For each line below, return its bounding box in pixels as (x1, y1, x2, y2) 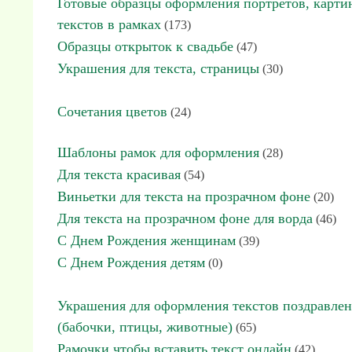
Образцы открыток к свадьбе (57, 38, 233, 54)
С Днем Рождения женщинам (57, 233, 236, 248)
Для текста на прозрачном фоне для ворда (57, 211, 313, 226)
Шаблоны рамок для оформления (57, 145, 259, 160)
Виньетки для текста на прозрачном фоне (57, 189, 310, 204)
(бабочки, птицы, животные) (57, 319, 233, 335)
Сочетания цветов (57, 104, 167, 119)
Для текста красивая (57, 167, 181, 182)
